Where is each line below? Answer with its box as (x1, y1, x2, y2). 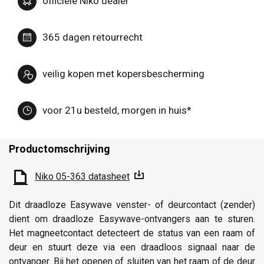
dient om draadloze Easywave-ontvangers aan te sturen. (9, 213, 255, 225)
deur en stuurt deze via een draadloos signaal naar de (9, 241, 255, 253)
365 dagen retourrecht (42, 31, 143, 44)
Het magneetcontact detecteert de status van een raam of (9, 227, 255, 239)
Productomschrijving (9, 143, 110, 155)
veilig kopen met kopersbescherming (42, 68, 204, 80)
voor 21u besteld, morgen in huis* (42, 104, 192, 117)
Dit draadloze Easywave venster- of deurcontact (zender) (9, 199, 255, 210)
